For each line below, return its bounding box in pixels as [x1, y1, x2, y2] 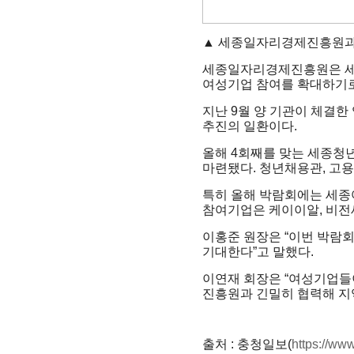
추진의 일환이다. [201, 119, 297, 133]
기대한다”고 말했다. [201, 244, 314, 258]
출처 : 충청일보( [201, 337, 292, 351]
